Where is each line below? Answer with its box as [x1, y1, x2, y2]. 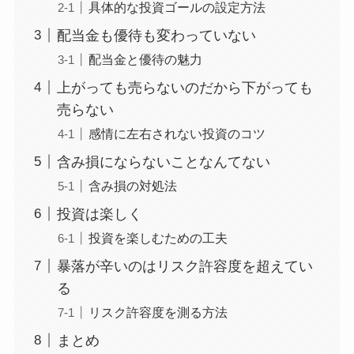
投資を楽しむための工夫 [88, 230, 228, 245]
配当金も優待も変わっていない [56, 27, 256, 43]
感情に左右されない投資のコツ [88, 126, 265, 141]
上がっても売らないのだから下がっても [56, 79, 313, 96]
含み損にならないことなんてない [56, 153, 270, 170]
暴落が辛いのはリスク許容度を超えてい [56, 258, 313, 274]
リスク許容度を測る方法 [88, 304, 228, 319]
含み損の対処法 [88, 178, 177, 193]
